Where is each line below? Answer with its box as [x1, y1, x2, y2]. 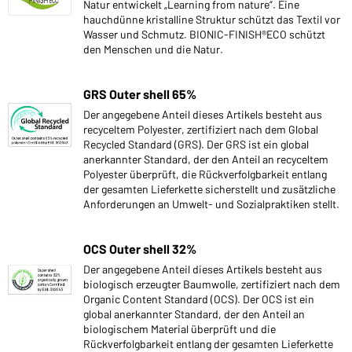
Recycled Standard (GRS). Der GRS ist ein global [83, 137, 309, 151]
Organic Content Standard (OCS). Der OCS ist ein [83, 291, 314, 306]
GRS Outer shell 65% [83, 86, 196, 101]
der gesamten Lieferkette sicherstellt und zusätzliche [83, 181, 335, 196]
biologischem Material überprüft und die [83, 321, 276, 335]
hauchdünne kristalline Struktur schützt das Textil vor [83, 12, 340, 26]
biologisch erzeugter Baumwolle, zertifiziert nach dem [83, 277, 340, 291]
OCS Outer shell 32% [83, 240, 196, 256]
